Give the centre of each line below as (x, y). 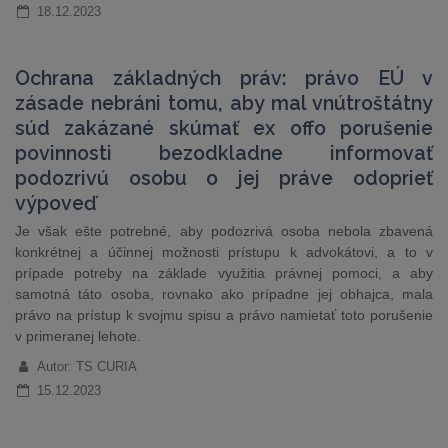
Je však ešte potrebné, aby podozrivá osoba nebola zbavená (224, 231)
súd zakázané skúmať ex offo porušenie (224, 128)
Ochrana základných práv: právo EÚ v (224, 78)
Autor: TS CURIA (86, 366)
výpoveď (55, 203)
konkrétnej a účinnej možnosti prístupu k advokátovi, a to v (224, 252)
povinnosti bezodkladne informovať (224, 153)
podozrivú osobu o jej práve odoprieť (224, 178)
